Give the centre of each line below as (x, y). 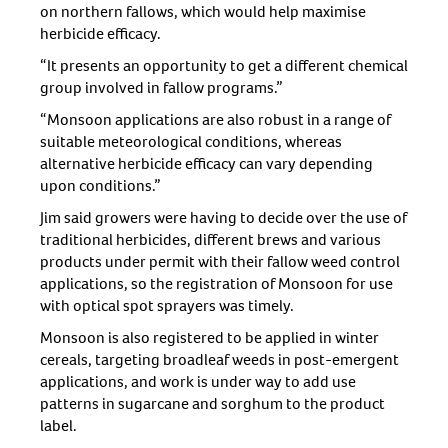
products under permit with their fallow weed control (220, 262)
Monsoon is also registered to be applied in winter (209, 338)
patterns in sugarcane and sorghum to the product (212, 404)
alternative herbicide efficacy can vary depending (206, 164)
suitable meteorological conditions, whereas (191, 142)
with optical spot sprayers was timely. (167, 306)
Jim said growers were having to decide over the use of (223, 218)
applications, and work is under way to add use (198, 382)
